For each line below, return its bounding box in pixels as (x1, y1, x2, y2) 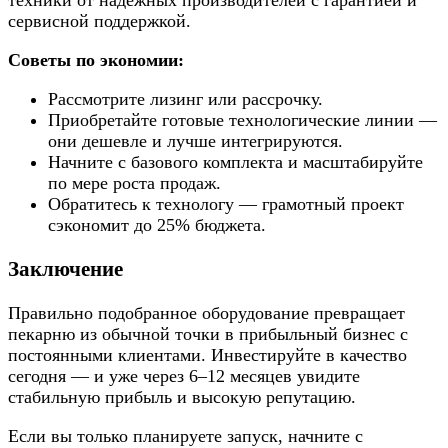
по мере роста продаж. (48, 172, 221, 193)
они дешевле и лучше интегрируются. (48, 130, 343, 151)
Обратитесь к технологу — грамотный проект (48, 193, 404, 214)
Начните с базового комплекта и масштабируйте (48, 151, 423, 172)
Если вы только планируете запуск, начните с (8, 425, 363, 446)
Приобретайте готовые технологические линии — (48, 109, 437, 130)
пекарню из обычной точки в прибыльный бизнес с (8, 323, 408, 344)
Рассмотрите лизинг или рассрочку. (48, 88, 323, 109)
